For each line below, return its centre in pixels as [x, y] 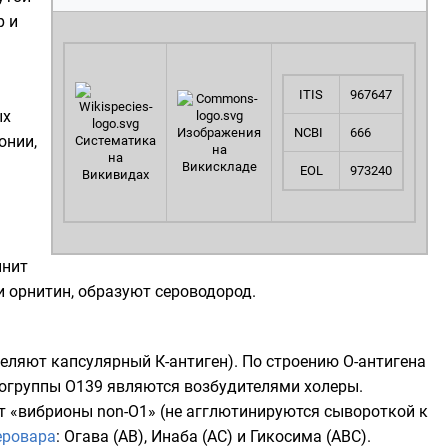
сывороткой [369, 411]
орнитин [40, 291]
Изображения [219, 132]
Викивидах [115, 174]
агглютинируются [253, 411]
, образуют [113, 291]
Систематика [115, 140]
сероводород [203, 291]
